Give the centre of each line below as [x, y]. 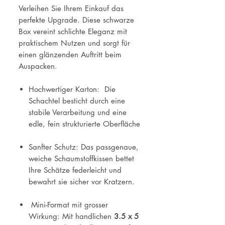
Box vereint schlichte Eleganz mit [73, 32]
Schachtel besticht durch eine [77, 101]
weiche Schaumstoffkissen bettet [81, 159]
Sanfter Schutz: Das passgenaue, [84, 147]
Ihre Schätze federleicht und [75, 170]
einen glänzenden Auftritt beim [70, 55]
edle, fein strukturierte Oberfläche [84, 124]
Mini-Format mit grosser [68, 205]
